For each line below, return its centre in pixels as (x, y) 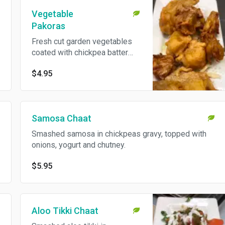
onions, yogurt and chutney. (78, 145)
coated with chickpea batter (80, 52)
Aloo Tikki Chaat (65, 211)
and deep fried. (58, 64)
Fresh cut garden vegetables (82, 41)
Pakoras (48, 26)
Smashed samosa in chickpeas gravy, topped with (119, 134)
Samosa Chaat (61, 118)
